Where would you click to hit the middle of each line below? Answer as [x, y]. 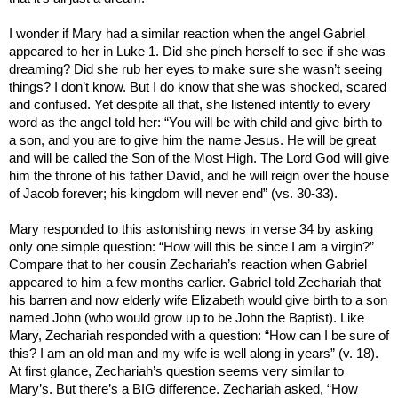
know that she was [232, 88]
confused [60, 105]
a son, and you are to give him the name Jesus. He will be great [192, 141]
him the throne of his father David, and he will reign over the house [199, 176]
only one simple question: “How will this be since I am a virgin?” [191, 247]
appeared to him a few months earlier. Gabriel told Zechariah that [195, 283]
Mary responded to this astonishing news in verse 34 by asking [191, 230]
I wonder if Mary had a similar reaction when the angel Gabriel [187, 34]
